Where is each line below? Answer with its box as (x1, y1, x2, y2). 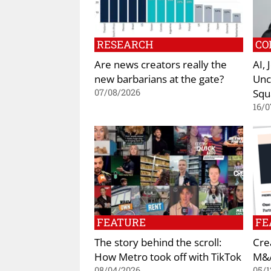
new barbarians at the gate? (94, 71, 224, 87)
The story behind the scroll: (94, 234, 221, 249)
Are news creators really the (94, 57, 227, 72)
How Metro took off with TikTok (94, 249, 241, 264)
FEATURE (97, 215, 146, 229)
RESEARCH (97, 38, 153, 52)
